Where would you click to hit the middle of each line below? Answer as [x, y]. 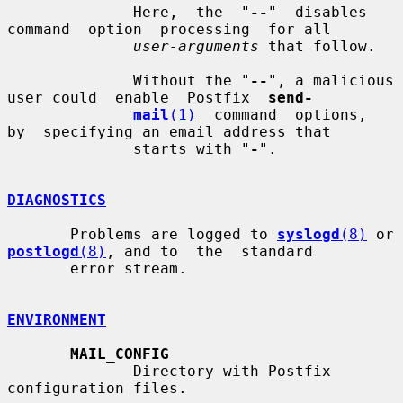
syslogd [309, 234]
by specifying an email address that [169, 131]
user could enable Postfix [138, 97]
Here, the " [192, 12]
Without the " [192, 80]
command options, [282, 114]
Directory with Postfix [70, 371]
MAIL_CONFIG [120, 354]
